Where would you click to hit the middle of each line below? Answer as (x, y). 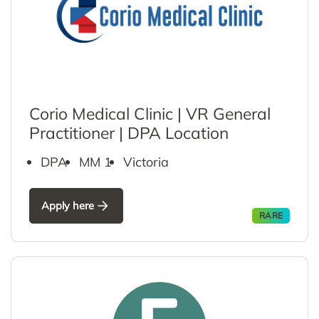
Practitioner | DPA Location (129, 132)
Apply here (68, 206)
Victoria (146, 162)
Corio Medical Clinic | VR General (150, 113)
